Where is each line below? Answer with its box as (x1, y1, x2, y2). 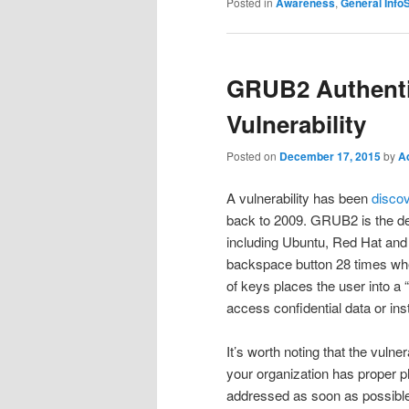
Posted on (226, 148, 279, 164)
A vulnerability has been (226, 187, 372, 207)
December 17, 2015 (279, 148, 381, 165)
